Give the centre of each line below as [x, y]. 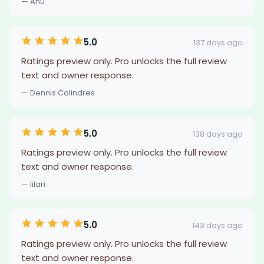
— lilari [33, 184]
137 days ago [218, 42]
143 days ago [217, 225]
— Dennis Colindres [58, 93]
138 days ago [218, 134]
